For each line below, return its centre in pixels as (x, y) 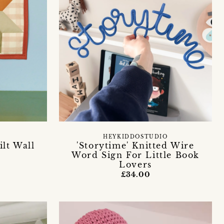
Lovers (135, 164)
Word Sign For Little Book (135, 155)
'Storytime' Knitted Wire (135, 145)
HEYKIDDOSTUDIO (135, 137)
